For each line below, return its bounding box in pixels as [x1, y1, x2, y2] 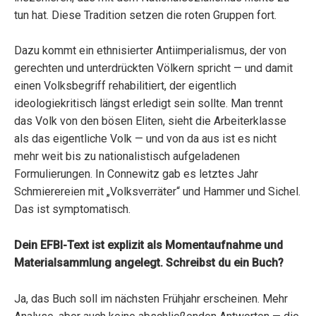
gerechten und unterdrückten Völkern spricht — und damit [14, 61, 293, 75]
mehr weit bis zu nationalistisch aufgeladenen [14, 150, 240, 164]
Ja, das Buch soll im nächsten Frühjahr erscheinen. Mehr [14, 291, 288, 305]
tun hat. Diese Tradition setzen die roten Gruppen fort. [14, 8, 276, 22]
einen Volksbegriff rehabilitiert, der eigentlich [14, 79, 236, 93]
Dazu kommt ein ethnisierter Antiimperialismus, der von [14, 44, 286, 58]
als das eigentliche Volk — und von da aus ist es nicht [14, 132, 276, 146]
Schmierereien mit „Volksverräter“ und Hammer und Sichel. [14, 185, 300, 199]
